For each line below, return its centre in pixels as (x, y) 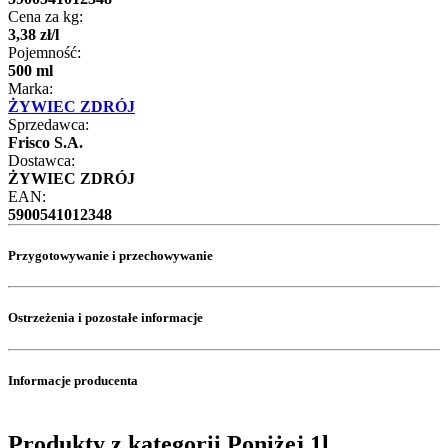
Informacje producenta (73, 380)
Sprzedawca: (48, 124)
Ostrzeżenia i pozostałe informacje (105, 318)
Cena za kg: (45, 16)
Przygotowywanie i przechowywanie (110, 256)
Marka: (30, 88)
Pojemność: (44, 52)
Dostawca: (41, 160)
